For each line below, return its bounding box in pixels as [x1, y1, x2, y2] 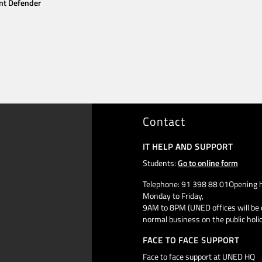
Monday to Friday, [142, 189, 204, 202]
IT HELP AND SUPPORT [142, 140, 233, 153]
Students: [142, 156, 178, 169]
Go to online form [177, 156, 238, 169]
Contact [142, 112, 185, 130]
